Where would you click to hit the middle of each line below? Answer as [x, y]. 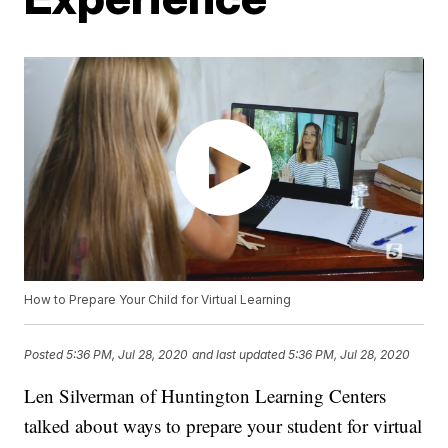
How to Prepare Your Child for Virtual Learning [158, 300]
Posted [45, 354]
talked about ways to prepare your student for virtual [223, 426]
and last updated [239, 354]
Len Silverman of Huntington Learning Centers [205, 396]
